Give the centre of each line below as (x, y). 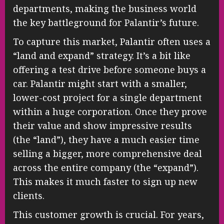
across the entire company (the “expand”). (106, 168)
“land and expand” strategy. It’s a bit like (102, 56)
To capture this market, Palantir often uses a (112, 42)
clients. (29, 196)
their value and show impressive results (102, 126)
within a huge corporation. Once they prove (110, 112)
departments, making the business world (105, 9)
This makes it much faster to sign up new (105, 182)
